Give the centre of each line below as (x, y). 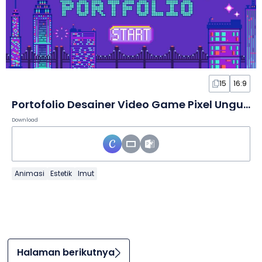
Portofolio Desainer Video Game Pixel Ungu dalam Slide (247, 105)
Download (25, 120)
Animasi (30, 174)
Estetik (61, 174)
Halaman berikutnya (65, 253)
